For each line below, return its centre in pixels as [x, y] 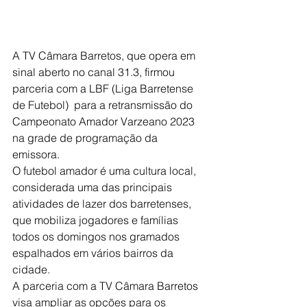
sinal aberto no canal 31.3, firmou [95, 72]
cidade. [31, 270]
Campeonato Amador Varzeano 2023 [105, 122]
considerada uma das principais [94, 187]
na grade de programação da [86, 138]
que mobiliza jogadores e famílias [97, 220]
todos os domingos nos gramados [97, 237]
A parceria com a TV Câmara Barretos [107, 286]
